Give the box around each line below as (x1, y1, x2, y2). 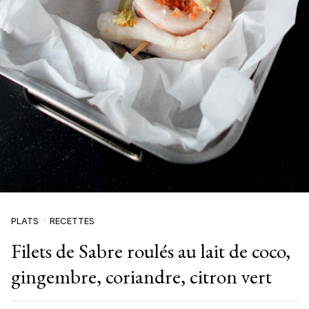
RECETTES (50, 215, 94, 226)
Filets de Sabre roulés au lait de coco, (11, 237, 290, 264)
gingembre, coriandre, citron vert (11, 263, 272, 290)
